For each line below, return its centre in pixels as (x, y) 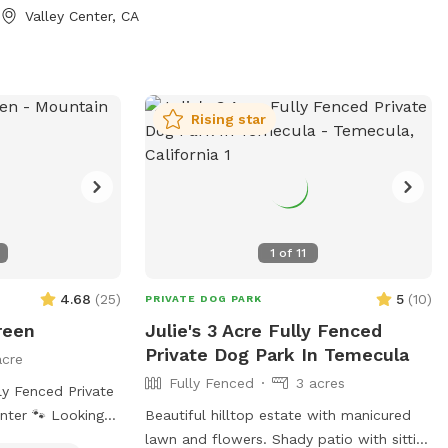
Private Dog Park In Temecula (276, 354)
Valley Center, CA (82, 15)
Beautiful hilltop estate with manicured (277, 414)
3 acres (320, 382)
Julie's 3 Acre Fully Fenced (263, 330)
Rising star (228, 118)
